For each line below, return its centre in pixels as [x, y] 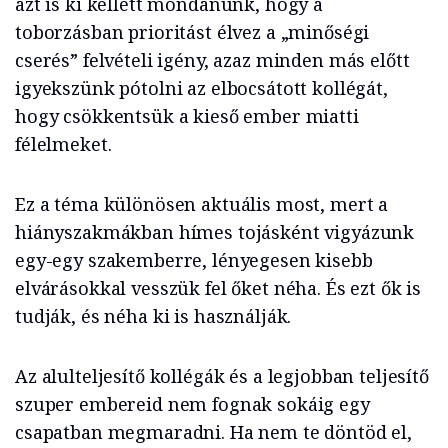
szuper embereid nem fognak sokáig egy [192, 404]
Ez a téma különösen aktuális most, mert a [202, 204]
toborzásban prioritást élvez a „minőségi [192, 32]
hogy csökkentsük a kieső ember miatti [187, 116]
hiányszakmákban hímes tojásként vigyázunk [215, 232]
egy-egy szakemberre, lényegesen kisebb [194, 260]
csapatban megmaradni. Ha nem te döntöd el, [213, 432]
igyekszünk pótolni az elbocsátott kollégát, [201, 88]
